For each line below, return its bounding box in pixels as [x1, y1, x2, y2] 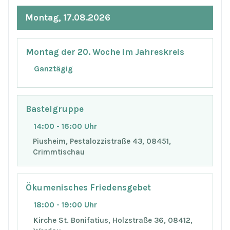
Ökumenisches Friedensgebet [26, 183, 151, 193]
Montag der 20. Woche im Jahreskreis [26, 47, 184, 57]
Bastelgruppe [26, 104, 84, 114]
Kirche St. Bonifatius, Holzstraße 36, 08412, [33, 215, 193, 225]
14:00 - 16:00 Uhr [34, 121, 97, 131]
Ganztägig [34, 64, 73, 74]
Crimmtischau [33, 147, 85, 157]
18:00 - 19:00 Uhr [34, 200, 97, 209]
